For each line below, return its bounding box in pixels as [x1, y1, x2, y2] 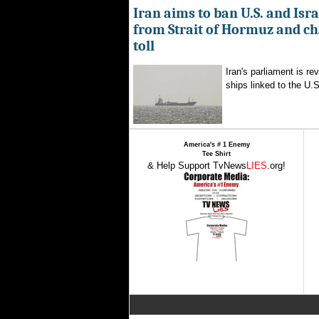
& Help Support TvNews [147, 160, 246, 171]
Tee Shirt [202, 150, 231, 157]
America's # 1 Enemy [183, 141, 250, 148]
